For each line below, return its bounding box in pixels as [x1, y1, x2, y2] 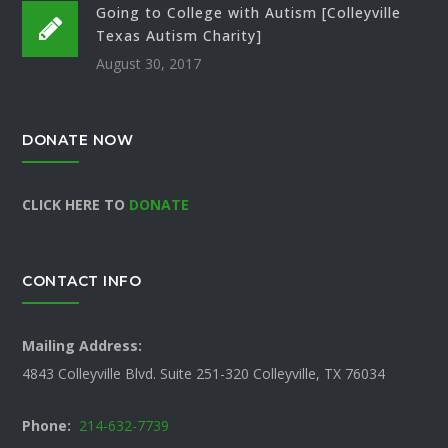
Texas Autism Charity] [96, 25, 263, 45]
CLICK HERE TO [22, 194, 130, 214]
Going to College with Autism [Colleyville [96, 2, 402, 22]
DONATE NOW [22, 130, 134, 149]
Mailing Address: [22, 335, 143, 355]
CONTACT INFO [22, 271, 142, 290]
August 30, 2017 [96, 53, 202, 73]
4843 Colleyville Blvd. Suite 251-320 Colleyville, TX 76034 [22, 363, 386, 383]
